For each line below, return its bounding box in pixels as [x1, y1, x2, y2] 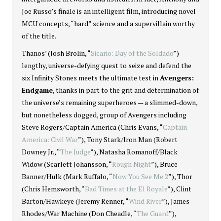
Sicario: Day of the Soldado [91, 48, 173, 58]
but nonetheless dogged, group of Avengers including [22, 110, 186, 119]
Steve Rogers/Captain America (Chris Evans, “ [22, 122, 163, 132]
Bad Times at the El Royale [85, 184, 167, 193]
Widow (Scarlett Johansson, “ [22, 159, 112, 169]
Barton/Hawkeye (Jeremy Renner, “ [22, 196, 129, 206]
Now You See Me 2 [112, 171, 168, 181]
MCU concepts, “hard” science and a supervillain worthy [22, 18, 195, 28]
